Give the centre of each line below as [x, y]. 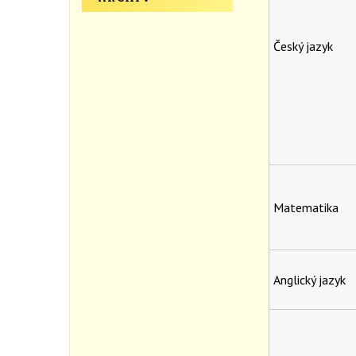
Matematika [306, 208]
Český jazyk [303, 46]
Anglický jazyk [309, 280]
